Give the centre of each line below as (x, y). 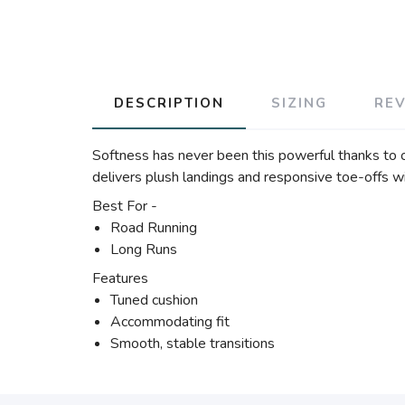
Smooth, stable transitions (193, 344)
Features (120, 278)
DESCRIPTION (169, 103)
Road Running (154, 228)
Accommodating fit (170, 322)
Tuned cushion (154, 300)
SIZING (299, 103)
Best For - (127, 206)
